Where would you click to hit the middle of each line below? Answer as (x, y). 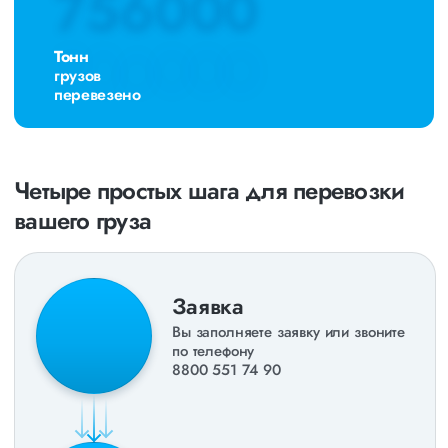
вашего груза (82, 220)
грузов (78, 75)
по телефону (213, 350)
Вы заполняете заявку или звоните (288, 331)
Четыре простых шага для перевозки (209, 190)
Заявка (208, 305)
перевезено (97, 94)
